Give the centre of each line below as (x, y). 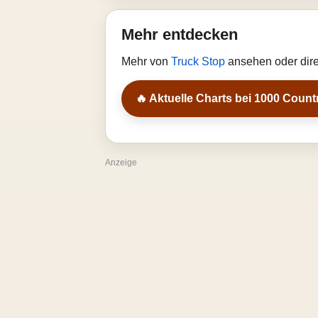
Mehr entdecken (180, 34)
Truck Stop (199, 61)
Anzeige (121, 163)
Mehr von (146, 61)
